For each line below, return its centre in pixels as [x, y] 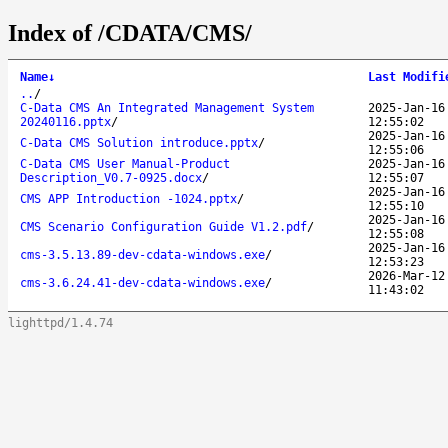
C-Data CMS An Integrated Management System [167, 107]
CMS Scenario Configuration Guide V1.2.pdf [163, 226]
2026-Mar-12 [406, 275]
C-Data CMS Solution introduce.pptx [139, 142]
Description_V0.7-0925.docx [111, 177]
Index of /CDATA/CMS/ [130, 32]
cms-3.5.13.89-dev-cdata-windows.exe [142, 254]
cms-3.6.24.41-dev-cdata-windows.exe [142, 282]
